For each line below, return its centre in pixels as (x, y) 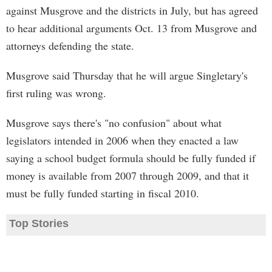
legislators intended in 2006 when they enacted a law (122, 140)
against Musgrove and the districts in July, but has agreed (132, 10)
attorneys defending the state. (70, 46)
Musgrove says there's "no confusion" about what (114, 123)
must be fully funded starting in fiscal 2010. (103, 193)
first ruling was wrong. (56, 93)
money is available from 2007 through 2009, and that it (127, 175)
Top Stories (39, 223)
